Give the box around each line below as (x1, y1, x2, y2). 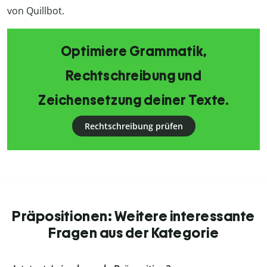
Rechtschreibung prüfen (84, 120, 183, 132)
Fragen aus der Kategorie (48, 224, 219, 242)
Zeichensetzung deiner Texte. (38, 92, 229, 109)
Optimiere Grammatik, (60, 43, 207, 60)
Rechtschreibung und (65, 67, 202, 85)
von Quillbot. (7, 4, 64, 18)
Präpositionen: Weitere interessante (12, 207, 255, 225)
